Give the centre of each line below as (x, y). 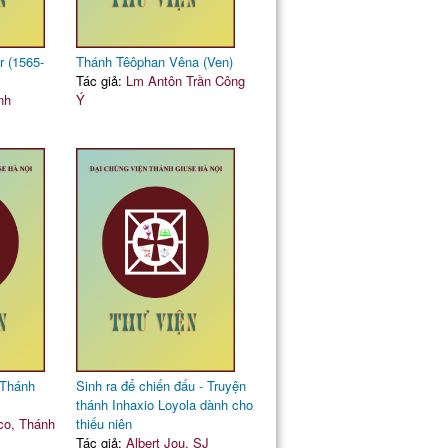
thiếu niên (103, 423)
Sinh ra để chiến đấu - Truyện (160, 385)
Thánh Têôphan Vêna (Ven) (154, 61)
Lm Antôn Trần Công (185, 80)
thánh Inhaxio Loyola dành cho (164, 404)
